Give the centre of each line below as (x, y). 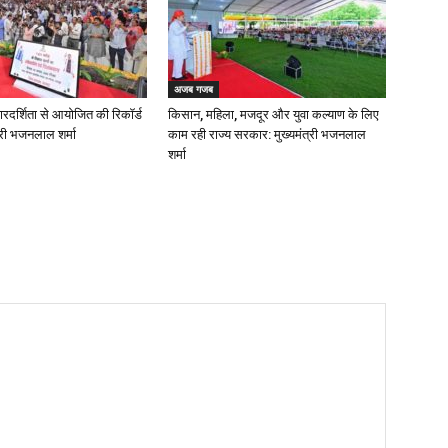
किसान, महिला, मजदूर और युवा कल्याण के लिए (273, 114)
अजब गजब (193, 89)
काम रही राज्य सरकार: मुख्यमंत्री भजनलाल (267, 134)
